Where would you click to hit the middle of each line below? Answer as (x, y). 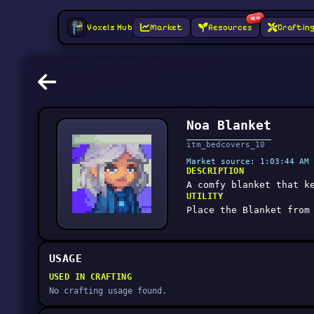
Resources (230, 27)
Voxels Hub (110, 27)
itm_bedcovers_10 (225, 145)
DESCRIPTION (215, 171)
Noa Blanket (228, 125)
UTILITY (205, 196)
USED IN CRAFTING (90, 277)
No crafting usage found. (108, 291)
